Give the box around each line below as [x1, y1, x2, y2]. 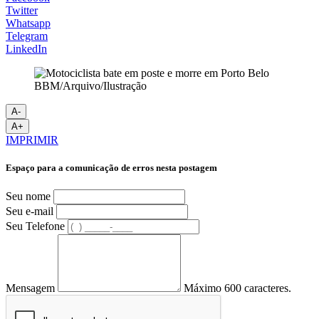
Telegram [6, 29, 48, 42]
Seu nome [6, 190, 51, 203]
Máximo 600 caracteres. [184, 282, 291, 295]
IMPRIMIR [6, 133, 58, 146]
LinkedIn [6, 42, 47, 55]
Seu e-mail [6, 205, 53, 218]
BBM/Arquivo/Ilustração [34, 79, 147, 92]
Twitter [6, 4, 38, 16]
